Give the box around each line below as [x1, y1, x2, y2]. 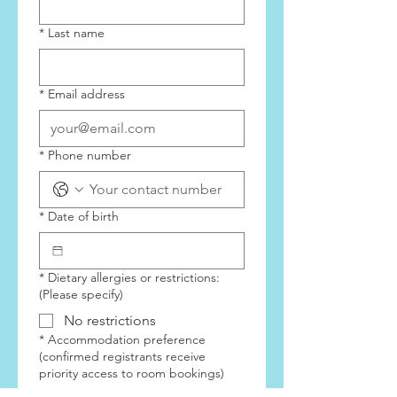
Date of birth [48, 208, 119, 224]
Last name [48, 25, 105, 41]
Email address [48, 86, 125, 102]
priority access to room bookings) [39, 365, 224, 381]
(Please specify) [39, 286, 123, 302]
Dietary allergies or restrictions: [48, 269, 220, 285]
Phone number [48, 147, 131, 163]
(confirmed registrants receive [39, 348, 206, 364]
